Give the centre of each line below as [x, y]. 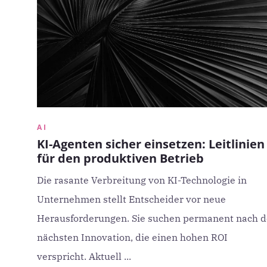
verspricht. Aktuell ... [84, 256]
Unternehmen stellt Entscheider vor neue [131, 199]
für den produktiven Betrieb [120, 158]
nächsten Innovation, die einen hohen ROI [132, 237]
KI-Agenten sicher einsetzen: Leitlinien [151, 144]
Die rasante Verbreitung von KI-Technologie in [142, 180]
